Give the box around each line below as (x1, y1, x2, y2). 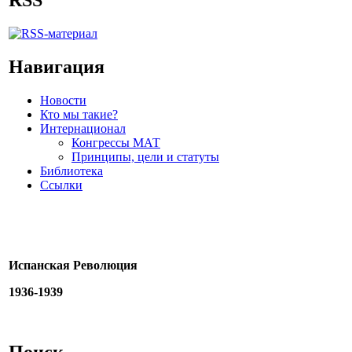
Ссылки (40, 178, 82, 192)
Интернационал (40, 121, 126, 135)
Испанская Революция (9, 258, 137, 272)
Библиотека (40, 163, 103, 178)
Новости (40, 93, 86, 107)
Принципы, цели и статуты (71, 149, 219, 163)
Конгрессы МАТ (71, 135, 160, 149)
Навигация (9, 56, 104, 77)
